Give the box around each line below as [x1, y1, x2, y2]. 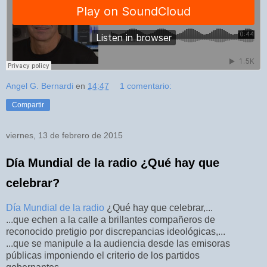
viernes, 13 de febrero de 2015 [6, 131, 123, 141]
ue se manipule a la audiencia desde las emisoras [18, 238, 230, 249]
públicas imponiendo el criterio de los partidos [6, 250, 200, 261]
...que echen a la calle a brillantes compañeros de [6, 215, 215, 225]
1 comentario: [120, 81, 172, 91]
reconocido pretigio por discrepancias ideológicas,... [6, 226, 225, 237]
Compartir [12, 101, 44, 110]
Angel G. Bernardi [6, 81, 73, 91]
